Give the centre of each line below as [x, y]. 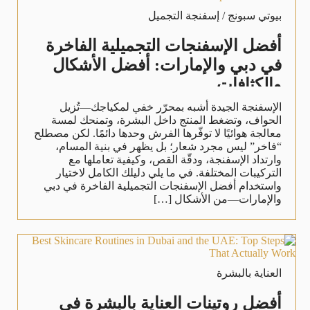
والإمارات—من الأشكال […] [217, 199]
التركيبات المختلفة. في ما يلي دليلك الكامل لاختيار [168, 172]
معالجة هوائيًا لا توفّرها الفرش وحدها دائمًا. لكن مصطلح [157, 133]
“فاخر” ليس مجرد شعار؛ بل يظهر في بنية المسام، [168, 146]
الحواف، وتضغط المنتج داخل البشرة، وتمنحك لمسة [166, 120]
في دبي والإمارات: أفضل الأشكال [167, 65]
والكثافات [249, 84]
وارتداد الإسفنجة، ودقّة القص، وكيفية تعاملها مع [175, 159]
